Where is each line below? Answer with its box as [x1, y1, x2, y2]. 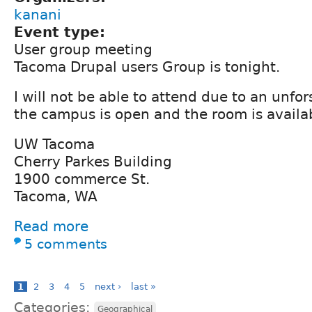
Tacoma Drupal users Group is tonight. [14, 58, 280, 75]
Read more [14, 217, 88, 235]
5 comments [24, 236, 107, 251]
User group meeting [14, 40, 153, 58]
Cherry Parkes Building [14, 153, 172, 170]
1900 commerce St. [14, 170, 150, 187]
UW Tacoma [14, 135, 95, 153]
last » [131, 281, 156, 292]
